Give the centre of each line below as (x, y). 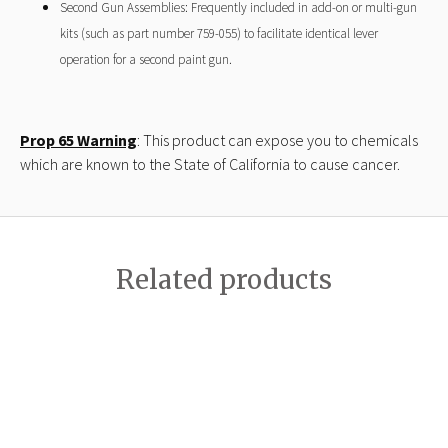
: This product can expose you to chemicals (277, 139)
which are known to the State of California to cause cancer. (210, 163)
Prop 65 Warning (78, 139)
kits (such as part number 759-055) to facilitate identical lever (219, 33)
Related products (224, 279)
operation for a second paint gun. (146, 59)
